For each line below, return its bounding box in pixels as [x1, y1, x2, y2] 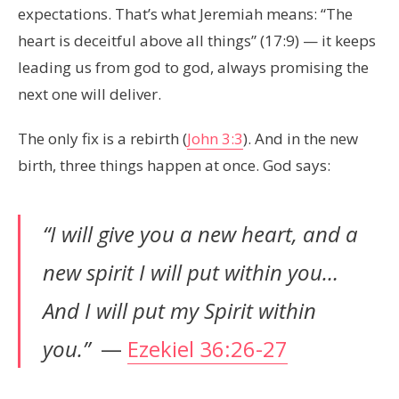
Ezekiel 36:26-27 [127, 333, 288, 363]
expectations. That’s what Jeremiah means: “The [18, 3, 353, 24]
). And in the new [243, 127, 358, 149]
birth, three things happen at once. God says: [18, 154, 330, 175]
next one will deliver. [18, 83, 161, 104]
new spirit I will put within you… [43, 256, 338, 287]
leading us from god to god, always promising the [18, 56, 369, 77]
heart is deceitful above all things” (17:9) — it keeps [18, 29, 376, 51]
